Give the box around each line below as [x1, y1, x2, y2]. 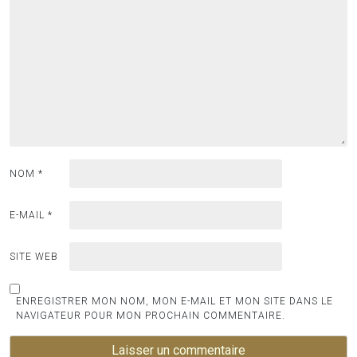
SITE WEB [10, 251, 58, 263]
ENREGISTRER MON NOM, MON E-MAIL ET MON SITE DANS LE [16, 296, 333, 308]
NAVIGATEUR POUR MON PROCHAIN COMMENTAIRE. [16, 310, 285, 322]
